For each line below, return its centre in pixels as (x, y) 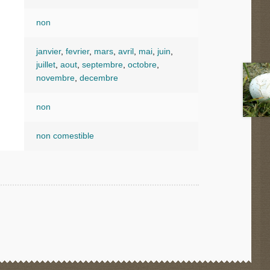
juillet (46, 65)
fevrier (77, 52)
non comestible (65, 136)
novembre (55, 78)
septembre (102, 65)
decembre (99, 78)
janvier (48, 52)
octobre (142, 65)
